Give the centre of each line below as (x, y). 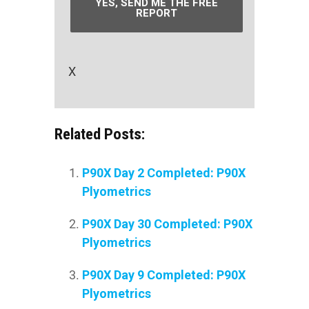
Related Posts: (100, 134)
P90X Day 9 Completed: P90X (164, 275)
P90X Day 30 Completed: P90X (167, 224)
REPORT (157, 13)
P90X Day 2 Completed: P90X (164, 173)
